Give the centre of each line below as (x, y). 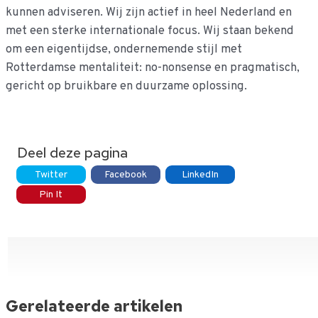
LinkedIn (200, 175)
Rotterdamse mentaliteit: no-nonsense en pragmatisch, (152, 68)
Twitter (51, 175)
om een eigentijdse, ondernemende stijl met (124, 50)
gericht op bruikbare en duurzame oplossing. (126, 87)
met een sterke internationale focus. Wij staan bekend (149, 31)
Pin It (51, 194)
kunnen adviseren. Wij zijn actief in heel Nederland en (148, 13)
